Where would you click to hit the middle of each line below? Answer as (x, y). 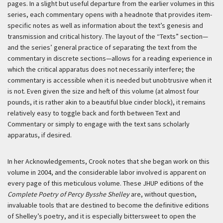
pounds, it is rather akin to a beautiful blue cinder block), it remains (107, 102)
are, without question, (164, 194)
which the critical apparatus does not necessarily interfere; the (101, 69)
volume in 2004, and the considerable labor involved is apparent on (107, 172)
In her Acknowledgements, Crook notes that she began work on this (109, 162)
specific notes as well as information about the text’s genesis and (105, 26)
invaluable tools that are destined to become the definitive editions (108, 205)
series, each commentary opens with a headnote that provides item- (110, 15)
